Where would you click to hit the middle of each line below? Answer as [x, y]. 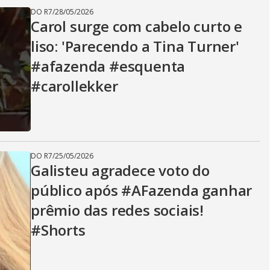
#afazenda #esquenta [108, 66]
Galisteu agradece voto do [120, 170]
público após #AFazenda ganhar [142, 190]
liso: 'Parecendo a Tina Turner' [135, 46]
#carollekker [74, 86]
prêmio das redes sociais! [117, 210]
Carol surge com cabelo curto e [137, 26]
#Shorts [58, 230]
